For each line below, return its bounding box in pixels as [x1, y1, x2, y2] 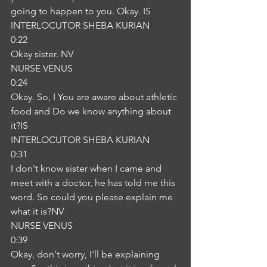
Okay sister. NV [11, 48, 73, 60]
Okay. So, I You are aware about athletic [11, 91, 179, 103]
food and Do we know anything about [11, 105, 173, 117]
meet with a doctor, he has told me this [11, 177, 178, 188]
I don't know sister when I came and [11, 163, 164, 174]
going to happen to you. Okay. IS [11, 5, 151, 17]
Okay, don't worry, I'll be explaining [11, 249, 162, 260]
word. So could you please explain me [11, 191, 175, 203]
